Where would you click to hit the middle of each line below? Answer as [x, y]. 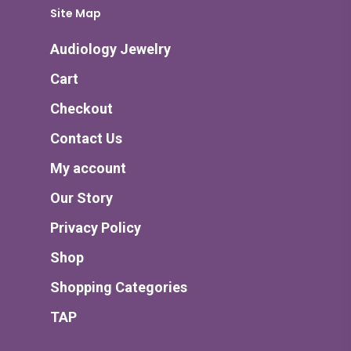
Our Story [81, 198]
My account [88, 168]
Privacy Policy [96, 228]
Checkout [81, 109]
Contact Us [86, 139]
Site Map [76, 14]
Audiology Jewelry [110, 49]
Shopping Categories [119, 288]
